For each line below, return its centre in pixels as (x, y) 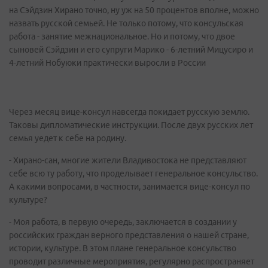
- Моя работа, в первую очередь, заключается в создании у (123, 222)
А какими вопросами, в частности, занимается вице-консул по (130, 187)
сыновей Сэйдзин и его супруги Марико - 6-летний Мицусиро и (131, 50)
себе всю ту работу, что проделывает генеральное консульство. (133, 173)
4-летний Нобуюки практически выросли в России (107, 63)
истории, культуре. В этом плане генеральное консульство (123, 248)
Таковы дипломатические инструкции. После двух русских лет (131, 125)
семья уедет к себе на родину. (68, 138)
